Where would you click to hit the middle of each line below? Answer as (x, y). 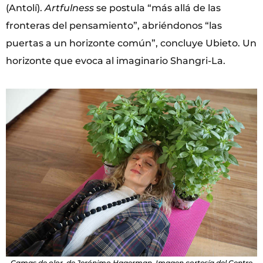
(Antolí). (25, 8)
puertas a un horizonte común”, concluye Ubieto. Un (131, 43)
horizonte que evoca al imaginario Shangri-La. (116, 61)
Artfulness (69, 8)
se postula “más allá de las (157, 8)
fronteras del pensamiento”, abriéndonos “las (114, 26)
